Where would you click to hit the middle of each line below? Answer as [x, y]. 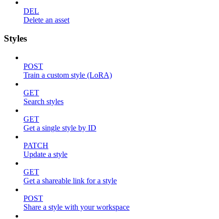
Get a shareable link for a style [70, 181]
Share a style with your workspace [77, 207]
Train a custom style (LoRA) [68, 75]
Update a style [45, 154]
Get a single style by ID [60, 128]
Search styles [44, 101]
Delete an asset [46, 20]
